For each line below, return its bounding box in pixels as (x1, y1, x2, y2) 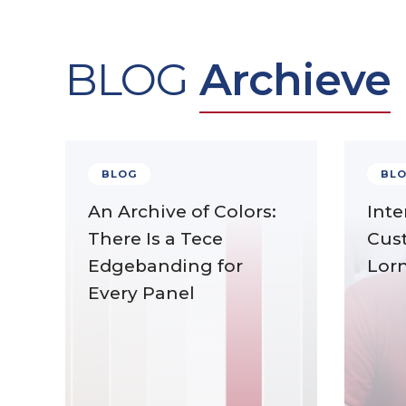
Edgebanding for (88, 256, 243, 276)
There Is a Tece (88, 228, 223, 249)
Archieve (199, 53, 391, 106)
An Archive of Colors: (88, 201, 276, 222)
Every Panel (88, 283, 195, 304)
